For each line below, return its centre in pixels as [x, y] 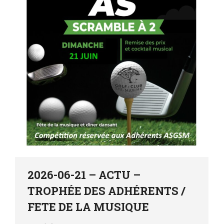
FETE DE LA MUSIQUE [88, 207]
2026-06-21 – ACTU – [84, 175]
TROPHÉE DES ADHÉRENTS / [106, 191]
